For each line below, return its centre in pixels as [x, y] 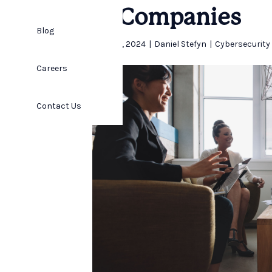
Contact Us [59, 106]
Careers [52, 68]
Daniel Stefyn [180, 44]
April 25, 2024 [119, 44]
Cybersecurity [243, 44]
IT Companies [167, 18]
